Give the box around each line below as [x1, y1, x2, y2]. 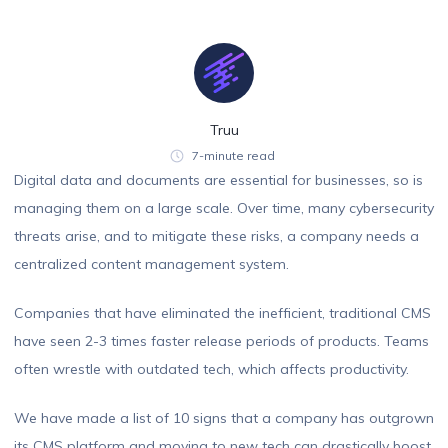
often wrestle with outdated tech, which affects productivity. [14, 360, 413, 379]
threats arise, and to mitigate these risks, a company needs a [14, 227, 419, 246]
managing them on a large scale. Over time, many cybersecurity [14, 199, 434, 218]
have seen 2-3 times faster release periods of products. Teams [14, 332, 429, 351]
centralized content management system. [14, 255, 289, 274]
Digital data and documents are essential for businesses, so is [14, 171, 423, 190]
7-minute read [191, 148, 275, 164]
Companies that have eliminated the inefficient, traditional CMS [14, 304, 431, 323]
